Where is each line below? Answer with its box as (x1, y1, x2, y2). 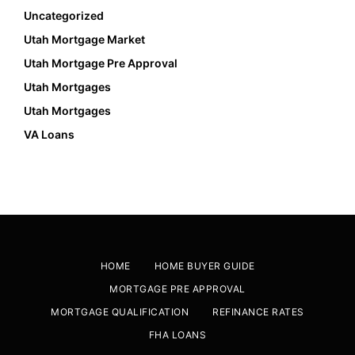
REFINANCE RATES (212, 305, 304, 318)
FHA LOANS (148, 328, 207, 341)
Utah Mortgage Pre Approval (24, 55, 177, 70)
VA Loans (24, 127, 74, 141)
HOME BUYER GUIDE (154, 259, 255, 272)
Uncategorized (24, 8, 104, 22)
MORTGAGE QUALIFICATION (51, 305, 189, 318)
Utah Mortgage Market (24, 32, 145, 46)
